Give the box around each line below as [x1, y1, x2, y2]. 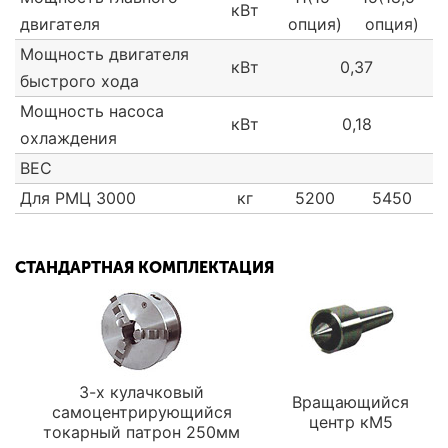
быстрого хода [20, 71, 139, 92]
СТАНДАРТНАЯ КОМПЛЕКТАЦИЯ [15, 258, 274, 278]
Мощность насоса [20, 101, 164, 122]
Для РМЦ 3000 [20, 188, 136, 209]
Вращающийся [292, 392, 409, 413]
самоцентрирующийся [51, 402, 232, 423]
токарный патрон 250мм [43, 422, 240, 443]
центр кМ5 [308, 412, 393, 433]
